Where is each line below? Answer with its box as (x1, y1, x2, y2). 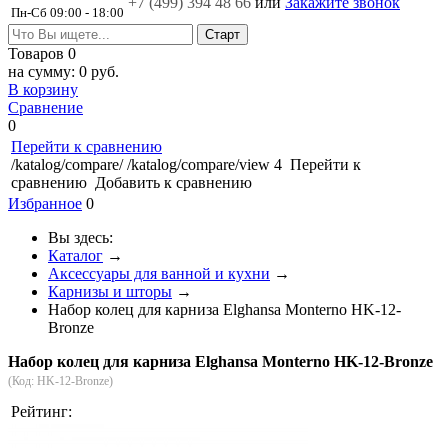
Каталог (48, 247, 103, 264)
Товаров (8, 45, 68, 62)
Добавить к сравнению (91, 174, 252, 191)
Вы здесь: (48, 229, 121, 246)
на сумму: (8, 63, 79, 80)
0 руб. (79, 63, 119, 80)
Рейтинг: (11, 402, 72, 420)
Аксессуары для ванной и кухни (48, 265, 270, 282)
